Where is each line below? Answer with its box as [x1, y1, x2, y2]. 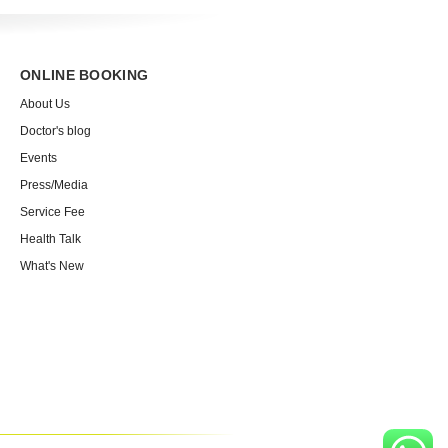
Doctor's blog [20, 124, 91, 138]
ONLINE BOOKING [20, 67, 149, 83]
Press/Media [20, 178, 88, 192]
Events [20, 151, 57, 165]
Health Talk [20, 232, 81, 246]
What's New [20, 259, 84, 273]
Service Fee [20, 205, 85, 219]
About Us [20, 97, 70, 111]
